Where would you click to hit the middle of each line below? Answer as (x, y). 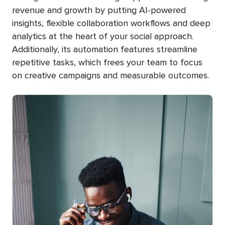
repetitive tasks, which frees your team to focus (107, 63)
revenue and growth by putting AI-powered (99, 11)
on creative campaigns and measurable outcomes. (110, 76)
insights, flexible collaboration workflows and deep (111, 24)
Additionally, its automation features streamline (105, 50)
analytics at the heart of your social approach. (103, 37)
